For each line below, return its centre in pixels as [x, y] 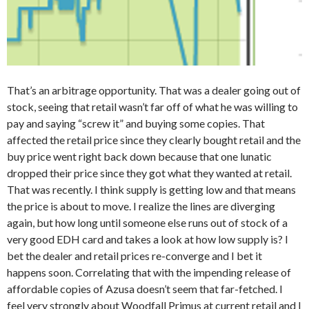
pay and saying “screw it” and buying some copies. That [136, 123]
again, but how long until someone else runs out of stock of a [147, 222]
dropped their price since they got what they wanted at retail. [149, 172]
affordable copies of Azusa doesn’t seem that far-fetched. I [145, 288]
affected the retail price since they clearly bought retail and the [154, 139]
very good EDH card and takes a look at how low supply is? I [148, 239]
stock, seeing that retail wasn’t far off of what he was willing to [152, 106]
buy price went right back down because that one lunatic [139, 156]
